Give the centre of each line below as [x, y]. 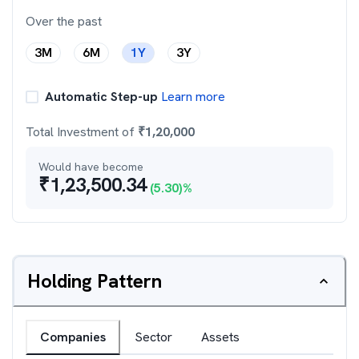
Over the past [64, 21]
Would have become [91, 167]
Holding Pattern [95, 281]
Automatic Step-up [101, 97]
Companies [73, 337]
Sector [153, 337]
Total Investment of [82, 132]
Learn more [192, 97]
